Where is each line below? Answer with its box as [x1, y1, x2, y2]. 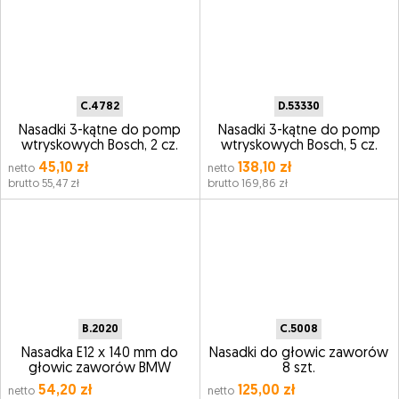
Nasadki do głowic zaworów [209, 346, 389, 361]
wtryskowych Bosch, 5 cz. [220, 139, 378, 153]
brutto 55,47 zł [8, 178, 79, 190]
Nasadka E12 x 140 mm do [21, 346, 179, 361]
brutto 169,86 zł [207, 178, 288, 190]
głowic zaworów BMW [28, 362, 172, 376]
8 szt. [282, 362, 316, 376]
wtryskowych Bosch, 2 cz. [21, 139, 179, 153]
